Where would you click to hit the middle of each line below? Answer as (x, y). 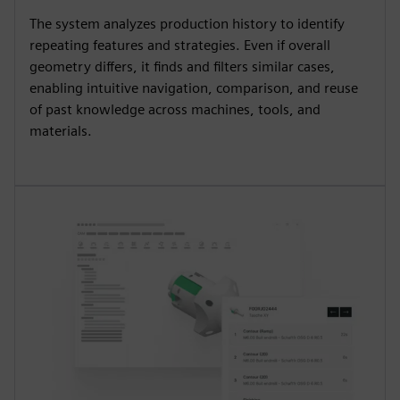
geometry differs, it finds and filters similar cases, (182, 67)
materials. (61, 131)
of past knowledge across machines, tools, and (175, 109)
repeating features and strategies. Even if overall (180, 45)
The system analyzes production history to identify (187, 24)
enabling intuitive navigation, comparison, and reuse (194, 88)
